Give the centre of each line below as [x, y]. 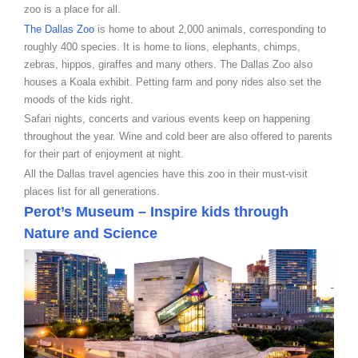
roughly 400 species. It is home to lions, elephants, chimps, [162, 46]
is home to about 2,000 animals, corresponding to [210, 29]
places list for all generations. [92, 191]
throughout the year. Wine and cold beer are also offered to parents [178, 137]
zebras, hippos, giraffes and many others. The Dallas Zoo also [168, 64]
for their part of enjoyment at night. [104, 154]
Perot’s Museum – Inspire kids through [156, 212]
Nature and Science [91, 234]
